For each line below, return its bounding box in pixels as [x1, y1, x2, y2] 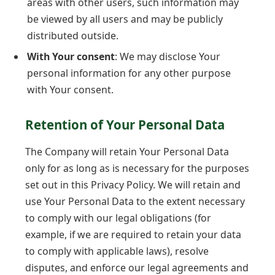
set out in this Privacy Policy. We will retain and [25, 177, 241, 192]
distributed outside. [27, 28, 118, 42]
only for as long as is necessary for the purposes [25, 161, 249, 175]
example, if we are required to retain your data [25, 227, 241, 241]
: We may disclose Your [115, 49, 220, 63]
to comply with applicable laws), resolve [25, 244, 209, 258]
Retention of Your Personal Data [25, 116, 225, 134]
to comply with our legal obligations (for [25, 211, 211, 225]
